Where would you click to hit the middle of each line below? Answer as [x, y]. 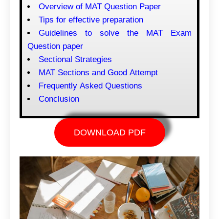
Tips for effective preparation [91, 20]
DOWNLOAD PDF [109, 133]
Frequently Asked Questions [90, 86]
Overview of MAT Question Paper [100, 7]
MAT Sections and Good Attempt [98, 73]
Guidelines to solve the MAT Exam [115, 33]
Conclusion [59, 99]
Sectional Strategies [75, 60]
